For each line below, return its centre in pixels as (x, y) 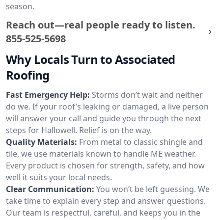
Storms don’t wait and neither (147, 95)
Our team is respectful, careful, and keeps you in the (103, 213)
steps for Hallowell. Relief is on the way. (79, 130)
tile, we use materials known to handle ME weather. (101, 154)
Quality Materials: (41, 142)
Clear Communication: (50, 189)
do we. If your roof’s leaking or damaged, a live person (107, 107)
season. (20, 6)
